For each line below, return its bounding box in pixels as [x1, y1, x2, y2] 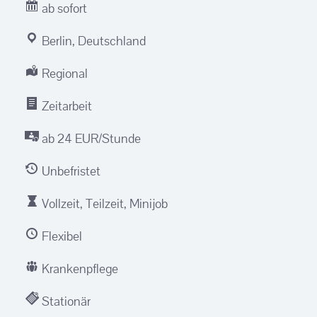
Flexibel [39, 227, 82, 244]
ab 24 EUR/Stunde [39, 129, 141, 146]
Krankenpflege [39, 260, 118, 277]
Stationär [39, 292, 91, 309]
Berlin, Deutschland [39, 32, 146, 49]
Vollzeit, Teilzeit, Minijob [39, 195, 168, 212]
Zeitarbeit [39, 97, 92, 114]
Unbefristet [39, 162, 100, 179]
